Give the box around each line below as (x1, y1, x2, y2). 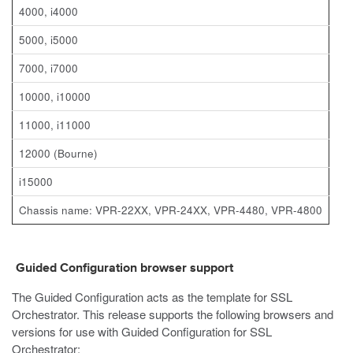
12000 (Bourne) (19, 146, 98, 161)
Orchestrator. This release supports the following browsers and (12, 306, 333, 322)
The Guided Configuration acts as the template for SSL (12, 288, 292, 305)
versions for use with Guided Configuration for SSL (12, 323, 272, 340)
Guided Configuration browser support (16, 262, 233, 275)
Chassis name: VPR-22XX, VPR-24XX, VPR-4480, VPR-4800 (19, 203, 322, 217)
